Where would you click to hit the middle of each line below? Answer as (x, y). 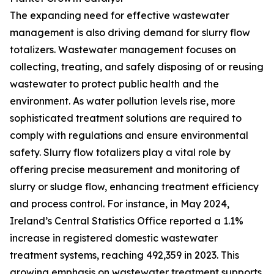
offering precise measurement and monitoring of (125, 170)
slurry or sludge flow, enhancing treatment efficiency (134, 187)
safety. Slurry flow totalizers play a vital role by (120, 153)
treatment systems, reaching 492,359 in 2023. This (124, 255)
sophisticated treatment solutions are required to (126, 118)
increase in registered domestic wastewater (114, 238)
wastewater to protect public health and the (114, 84)
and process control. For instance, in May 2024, (120, 204)
